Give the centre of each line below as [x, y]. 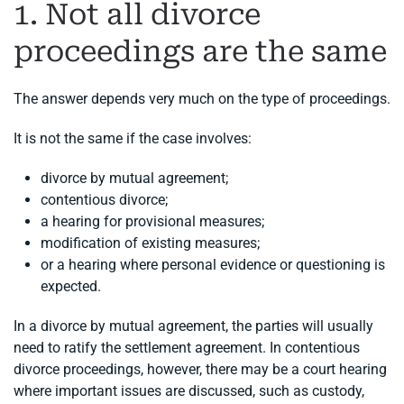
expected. [71, 287]
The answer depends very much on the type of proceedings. [202, 99]
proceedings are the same [200, 52]
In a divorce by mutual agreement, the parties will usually [193, 326]
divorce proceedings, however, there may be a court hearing [200, 370]
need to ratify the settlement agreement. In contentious [187, 348]
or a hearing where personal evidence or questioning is [213, 265]
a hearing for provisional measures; [152, 222]
